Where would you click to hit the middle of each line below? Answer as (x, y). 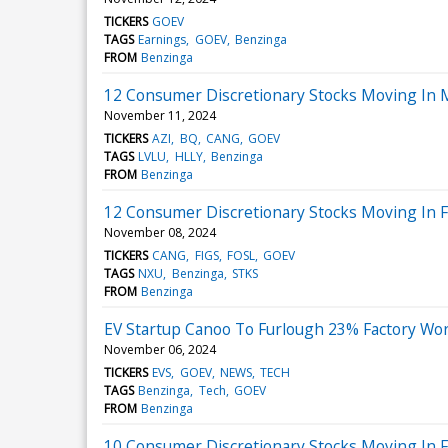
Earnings (162, 39)
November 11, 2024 (160, 115)
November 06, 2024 (160, 349)
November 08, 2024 (160, 232)
